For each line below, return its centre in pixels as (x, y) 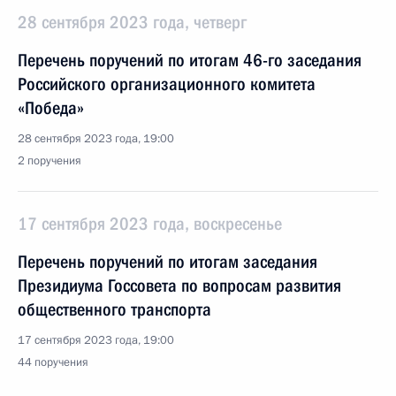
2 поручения (49, 161)
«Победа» (51, 108)
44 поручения (53, 362)
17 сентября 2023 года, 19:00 (96, 340)
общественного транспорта (114, 309)
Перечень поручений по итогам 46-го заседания (190, 60)
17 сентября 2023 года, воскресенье (150, 224)
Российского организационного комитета (167, 84)
